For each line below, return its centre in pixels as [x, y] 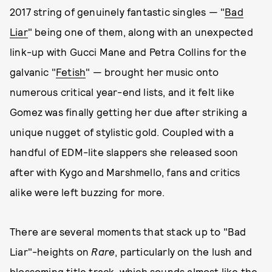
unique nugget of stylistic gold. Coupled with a [122, 132]
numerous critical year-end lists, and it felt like [122, 92]
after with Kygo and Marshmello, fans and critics [125, 172]
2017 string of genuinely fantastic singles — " [117, 12]
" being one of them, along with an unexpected [140, 32]
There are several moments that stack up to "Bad [128, 231]
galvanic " [33, 72]
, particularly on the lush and [184, 251]
